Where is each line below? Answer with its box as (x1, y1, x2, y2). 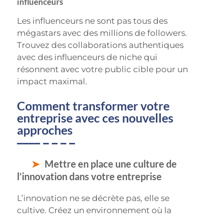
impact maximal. (17, 77, 87, 87)
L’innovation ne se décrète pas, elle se (17, 193, 170, 203)
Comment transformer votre (17, 98, 170, 113)
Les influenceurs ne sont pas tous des (17, 16, 168, 26)
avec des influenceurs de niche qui (17, 52, 157, 62)
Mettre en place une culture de (45, 157, 177, 170)
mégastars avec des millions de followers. (17, 28, 187, 38)
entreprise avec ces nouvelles (17, 110, 173, 125)
